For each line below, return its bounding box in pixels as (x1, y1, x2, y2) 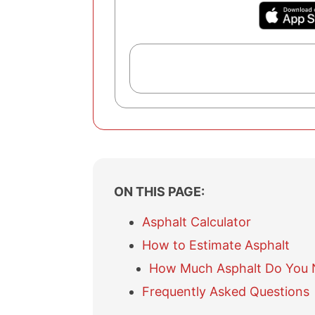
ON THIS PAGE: (114, 184, 205, 199)
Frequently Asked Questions (142, 284, 309, 299)
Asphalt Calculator (142, 214, 251, 229)
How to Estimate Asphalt (142, 238, 290, 252)
